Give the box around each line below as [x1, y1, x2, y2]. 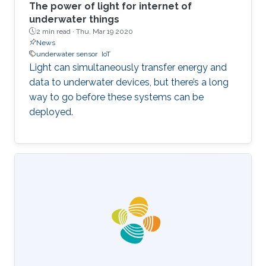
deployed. [29, 106, 73, 118]
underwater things [29, 13, 119, 25]
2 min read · [36, 27, 76, 36]
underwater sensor [36, 49, 97, 58]
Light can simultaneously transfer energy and [29, 61, 227, 73]
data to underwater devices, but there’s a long [29, 76, 229, 88]
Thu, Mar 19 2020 [76, 27, 133, 36]
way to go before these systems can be [29, 91, 204, 103]
